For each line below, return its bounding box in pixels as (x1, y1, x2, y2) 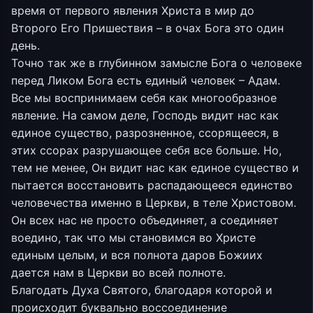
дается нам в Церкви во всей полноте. (11, 265, 226, 279)
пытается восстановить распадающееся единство (11, 178, 293, 192)
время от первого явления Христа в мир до (11, 3, 254, 17)
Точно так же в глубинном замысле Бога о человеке (11, 56, 302, 70)
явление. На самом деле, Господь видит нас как (11, 108, 279, 122)
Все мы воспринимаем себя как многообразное (11, 91, 277, 105)
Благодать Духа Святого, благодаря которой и (11, 283, 272, 297)
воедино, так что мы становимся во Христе (11, 231, 256, 245)
